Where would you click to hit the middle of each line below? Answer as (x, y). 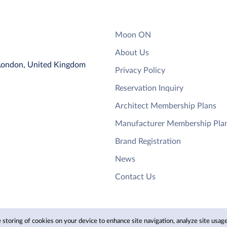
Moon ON (133, 35)
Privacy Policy (140, 70)
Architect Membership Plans (166, 106)
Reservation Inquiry (149, 88)
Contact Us (135, 177)
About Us (132, 52)
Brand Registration (148, 141)
